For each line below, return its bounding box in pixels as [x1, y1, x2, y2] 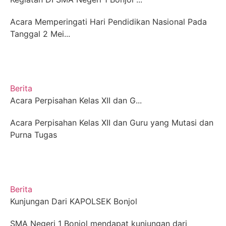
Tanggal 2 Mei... [10, 29, 70, 39]
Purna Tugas [10, 130, 57, 140]
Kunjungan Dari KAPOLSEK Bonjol [10, 196, 137, 206]
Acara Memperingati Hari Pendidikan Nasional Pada [10, 17, 207, 27]
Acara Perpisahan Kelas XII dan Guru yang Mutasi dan [10, 118, 213, 128]
